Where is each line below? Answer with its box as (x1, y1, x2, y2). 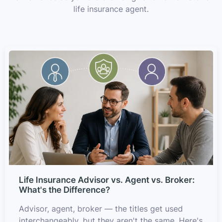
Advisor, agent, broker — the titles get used (19, 203, 183, 214)
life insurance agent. (73, 3, 149, 14)
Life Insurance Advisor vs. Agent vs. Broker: (19, 174, 195, 185)
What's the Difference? (19, 184, 110, 195)
